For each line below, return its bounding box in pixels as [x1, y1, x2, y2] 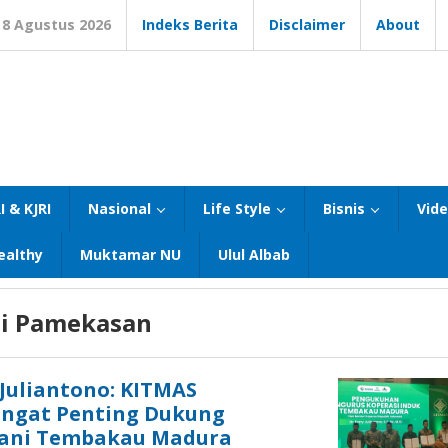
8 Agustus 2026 [2, 15, 111, 34]
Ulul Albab [218, 245, 290, 264]
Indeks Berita [142, 15, 238, 34]
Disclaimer [269, 15, 345, 34]
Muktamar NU [80, 245, 181, 264]
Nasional [88, 199, 151, 218]
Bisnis [323, 199, 365, 218]
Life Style [203, 199, 271, 218]
